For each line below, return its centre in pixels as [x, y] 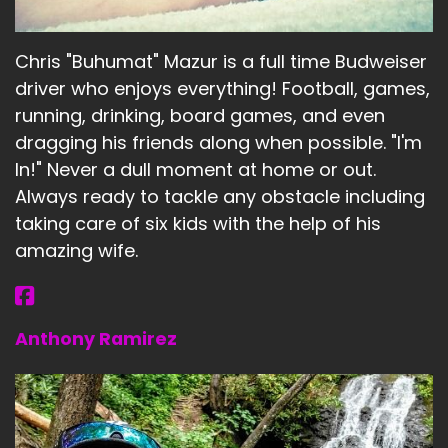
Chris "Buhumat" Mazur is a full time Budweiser [221, 61]
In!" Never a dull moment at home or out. [195, 169]
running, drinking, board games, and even [200, 115]
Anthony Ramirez [96, 338]
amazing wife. [76, 250]
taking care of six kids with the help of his [198, 223]
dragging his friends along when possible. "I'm [218, 142]
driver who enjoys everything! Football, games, [222, 88]
